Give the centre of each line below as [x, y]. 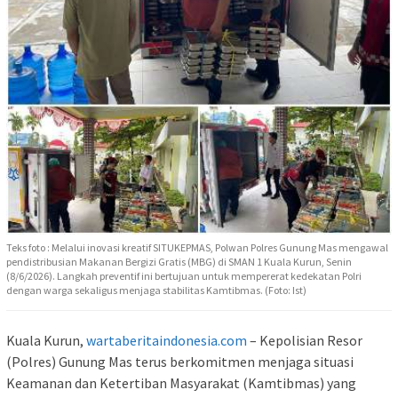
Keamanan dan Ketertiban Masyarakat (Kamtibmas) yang [181, 383]
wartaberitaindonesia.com [167, 341]
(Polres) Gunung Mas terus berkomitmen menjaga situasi [180, 362]
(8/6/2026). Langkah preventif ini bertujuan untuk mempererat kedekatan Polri [184, 276]
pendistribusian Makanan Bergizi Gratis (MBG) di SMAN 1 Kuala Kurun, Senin [179, 262]
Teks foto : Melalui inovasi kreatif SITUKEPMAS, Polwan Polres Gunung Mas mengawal [197, 248]
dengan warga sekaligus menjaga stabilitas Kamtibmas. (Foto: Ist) [156, 291]
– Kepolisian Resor [305, 341]
